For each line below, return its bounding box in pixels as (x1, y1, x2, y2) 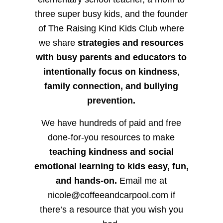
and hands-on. (56, 175, 117, 186)
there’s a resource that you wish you (39, 204, 183, 215)
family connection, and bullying (44, 81, 179, 91)
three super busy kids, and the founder (35, 8, 188, 19)
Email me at (117, 175, 167, 186)
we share (39, 37, 78, 48)
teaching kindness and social (49, 146, 174, 157)
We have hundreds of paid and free (41, 117, 182, 128)
